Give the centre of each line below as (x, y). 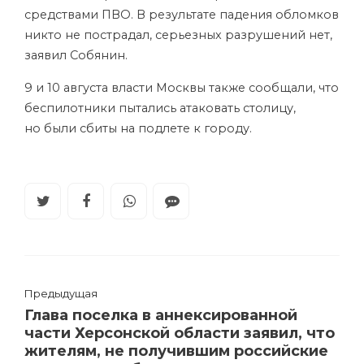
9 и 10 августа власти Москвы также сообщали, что (182, 88)
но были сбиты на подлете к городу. (138, 128)
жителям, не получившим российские (176, 351)
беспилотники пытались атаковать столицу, (160, 108)
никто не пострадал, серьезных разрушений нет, (178, 35)
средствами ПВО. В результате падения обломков (182, 15)
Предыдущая (61, 293)
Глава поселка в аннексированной (161, 315)
